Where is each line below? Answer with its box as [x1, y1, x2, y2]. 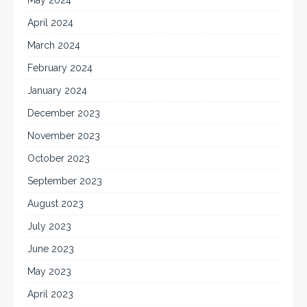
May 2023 [27, 265, 71, 277]
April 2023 [27, 288, 73, 299]
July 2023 [27, 220, 71, 232]
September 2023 [27, 175, 102, 186]
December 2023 [27, 107, 100, 119]
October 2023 [27, 152, 90, 164]
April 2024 [27, 16, 73, 28]
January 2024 [27, 84, 87, 96]
